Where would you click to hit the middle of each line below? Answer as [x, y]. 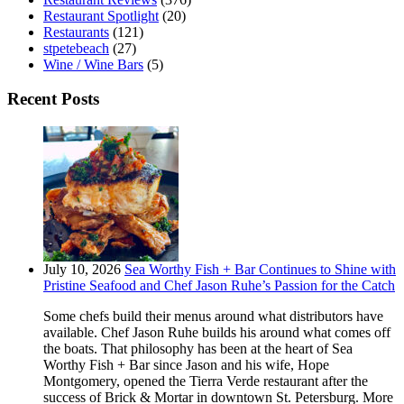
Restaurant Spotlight [101, 15]
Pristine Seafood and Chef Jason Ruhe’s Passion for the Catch [219, 286]
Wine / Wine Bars [93, 64]
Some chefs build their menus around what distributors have [213, 317]
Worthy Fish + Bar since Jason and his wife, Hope [186, 365]
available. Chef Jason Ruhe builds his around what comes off [217, 333]
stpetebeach [76, 48]
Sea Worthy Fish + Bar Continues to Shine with [260, 270]
